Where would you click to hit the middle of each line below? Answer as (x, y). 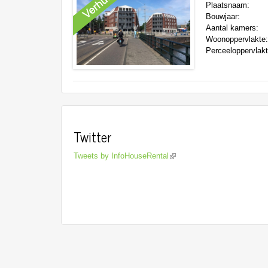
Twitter (92, 136)
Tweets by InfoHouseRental (121, 156)
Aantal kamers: (233, 28)
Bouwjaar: (224, 17)
